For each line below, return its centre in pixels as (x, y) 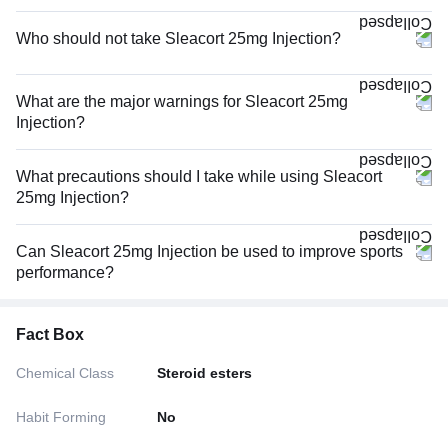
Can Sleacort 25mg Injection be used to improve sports (209, 251)
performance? (65, 272)
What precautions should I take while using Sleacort (199, 176)
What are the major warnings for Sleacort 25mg (182, 101)
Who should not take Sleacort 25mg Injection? (178, 38)
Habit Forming (61, 416)
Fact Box (50, 334)
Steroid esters (205, 372)
